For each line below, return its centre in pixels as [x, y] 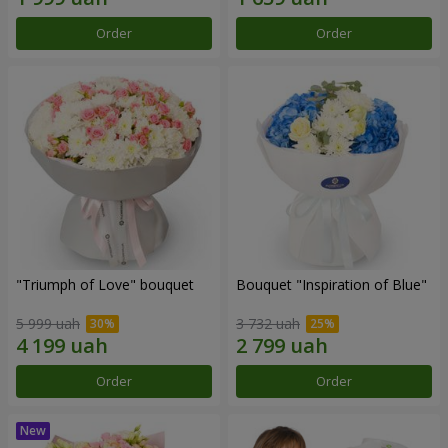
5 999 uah [48, 323]
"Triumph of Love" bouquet [105, 285]
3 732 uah [268, 323]
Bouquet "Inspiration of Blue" [331, 285]
